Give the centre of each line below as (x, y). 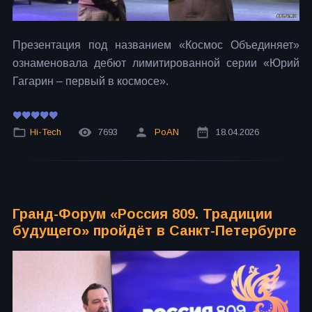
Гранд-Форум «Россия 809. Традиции (142, 214)
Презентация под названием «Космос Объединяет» (156, 45)
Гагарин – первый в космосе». (91, 81)
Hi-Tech (46, 132)
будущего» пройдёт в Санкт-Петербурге (155, 231)
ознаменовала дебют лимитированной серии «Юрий (156, 63)
